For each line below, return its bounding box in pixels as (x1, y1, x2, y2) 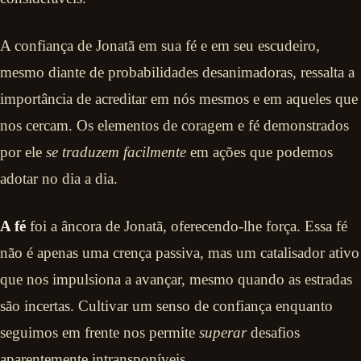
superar (199, 323, 247, 341)
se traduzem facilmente (46, 143, 186, 160)
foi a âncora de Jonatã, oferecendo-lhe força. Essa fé (26, 217, 347, 234)
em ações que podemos (186, 143, 333, 160)
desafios (247, 323, 300, 341)
